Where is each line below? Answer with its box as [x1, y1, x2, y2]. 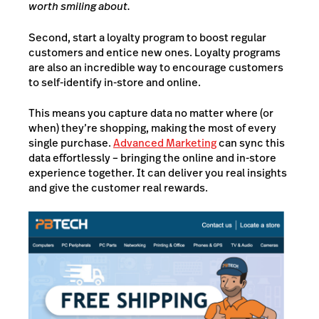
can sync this [216, 135, 285, 151]
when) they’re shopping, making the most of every [28, 120, 276, 136]
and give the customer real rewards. [28, 180, 208, 196]
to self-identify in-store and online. [28, 74, 201, 90]
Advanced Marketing [113, 135, 216, 151]
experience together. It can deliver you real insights [28, 165, 287, 181]
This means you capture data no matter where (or [28, 105, 273, 121]
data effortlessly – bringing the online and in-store [28, 150, 276, 166]
